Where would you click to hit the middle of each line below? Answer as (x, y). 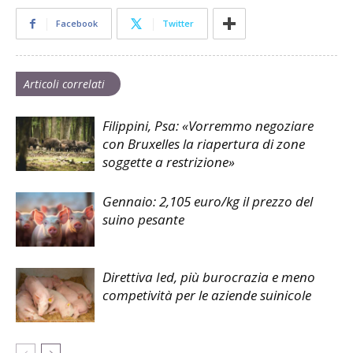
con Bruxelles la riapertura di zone (204, 143)
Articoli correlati (64, 84)
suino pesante (143, 219)
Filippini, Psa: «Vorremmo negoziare (208, 125)
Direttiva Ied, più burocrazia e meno (209, 277)
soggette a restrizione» (169, 162)
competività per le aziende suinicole (207, 295)
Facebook (77, 23)
